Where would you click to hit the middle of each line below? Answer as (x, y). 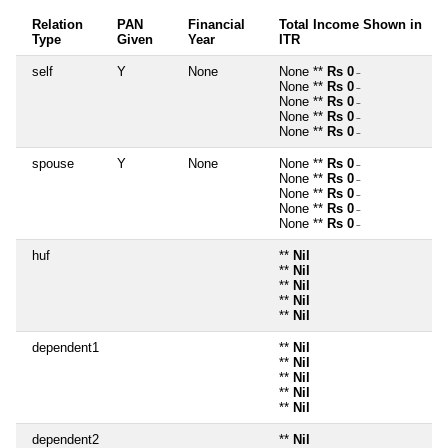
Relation (57, 24)
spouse (53, 163)
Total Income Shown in (350, 24)
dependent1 (65, 347)
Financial (216, 24)
